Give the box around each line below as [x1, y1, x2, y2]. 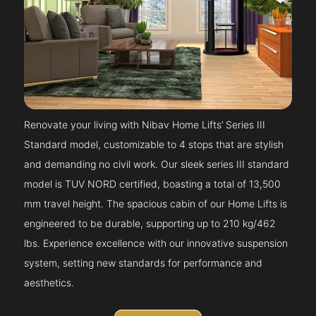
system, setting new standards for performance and [24, 257, 263, 269]
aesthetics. [24, 276, 75, 289]
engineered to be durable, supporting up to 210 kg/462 [24, 217, 276, 230]
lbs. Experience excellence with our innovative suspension [24, 237, 288, 250]
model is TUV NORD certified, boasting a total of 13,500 [24, 178, 281, 190]
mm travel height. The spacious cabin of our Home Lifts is [24, 197, 288, 210]
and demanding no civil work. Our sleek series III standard [24, 158, 290, 171]
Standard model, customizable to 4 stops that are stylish [24, 138, 284, 151]
